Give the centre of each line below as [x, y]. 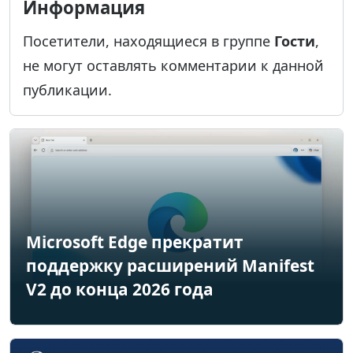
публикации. [67, 90]
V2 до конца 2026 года [120, 290]
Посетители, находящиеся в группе [149, 41]
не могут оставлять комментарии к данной [173, 66]
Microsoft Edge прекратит [135, 242]
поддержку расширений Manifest [170, 266]
